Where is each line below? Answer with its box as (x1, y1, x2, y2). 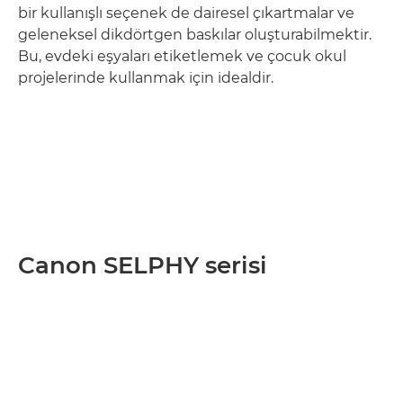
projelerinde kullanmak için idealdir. (18, 68, 273, 86)
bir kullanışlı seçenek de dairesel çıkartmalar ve (18, 4, 354, 22)
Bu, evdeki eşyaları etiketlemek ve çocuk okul (18, 47, 346, 65)
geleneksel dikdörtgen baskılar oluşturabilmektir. (18, 25, 372, 43)
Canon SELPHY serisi (18, 250, 267, 280)
